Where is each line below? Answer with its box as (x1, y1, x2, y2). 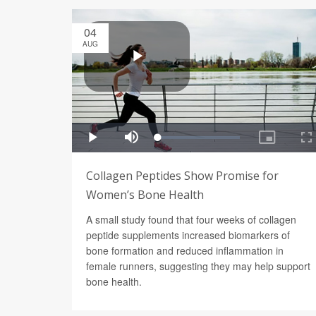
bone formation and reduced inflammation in (86, 243, 284, 257)
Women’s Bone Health (86, 186, 204, 202)
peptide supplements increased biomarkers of (86, 227, 290, 242)
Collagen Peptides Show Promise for (86, 167, 279, 183)
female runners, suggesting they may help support (86, 258, 310, 273)
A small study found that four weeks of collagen (86, 212, 296, 226)
